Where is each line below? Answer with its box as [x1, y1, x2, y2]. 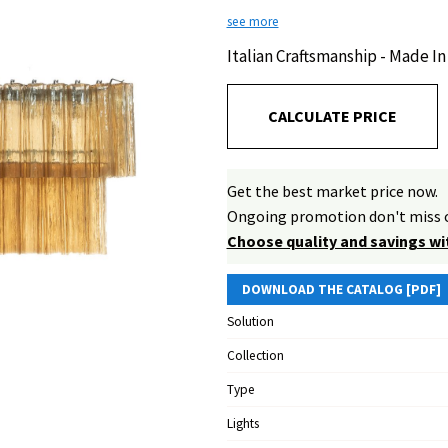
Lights [226, 415, 259, 432]
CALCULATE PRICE [267, 106, 397, 126]
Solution [226, 313, 274, 330]
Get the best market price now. [226, 181, 438, 201]
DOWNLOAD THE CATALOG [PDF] [241, 281, 441, 298]
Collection [226, 347, 284, 364]
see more [226, 13, 279, 30]
